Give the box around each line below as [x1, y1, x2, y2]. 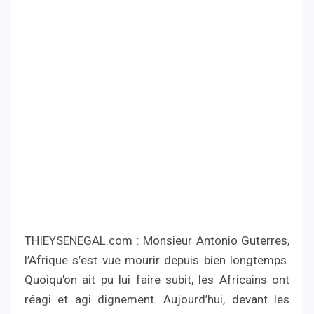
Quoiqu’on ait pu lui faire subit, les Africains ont [25, 273, 289, 287]
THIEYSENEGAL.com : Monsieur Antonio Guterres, [25, 233, 289, 248]
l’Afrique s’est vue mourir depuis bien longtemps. [25, 253, 289, 268]
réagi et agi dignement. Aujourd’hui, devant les [25, 292, 289, 307]
